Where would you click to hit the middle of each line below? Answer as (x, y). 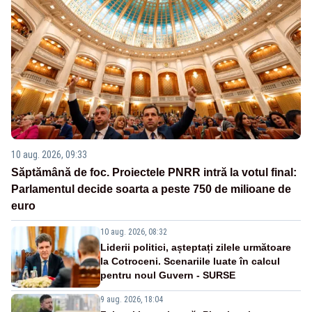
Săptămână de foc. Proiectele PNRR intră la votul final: (154, 173)
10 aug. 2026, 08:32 (134, 232)
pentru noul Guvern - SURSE (168, 275)
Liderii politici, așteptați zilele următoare (196, 248)
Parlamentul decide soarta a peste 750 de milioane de (151, 189)
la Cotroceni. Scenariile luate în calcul (190, 262)
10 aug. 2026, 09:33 (49, 155)
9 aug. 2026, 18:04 (132, 300)
